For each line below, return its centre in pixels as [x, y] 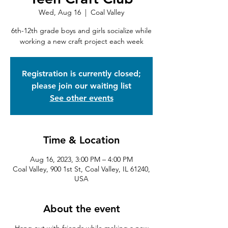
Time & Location [81, 140]
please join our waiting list [81, 86]
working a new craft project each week [81, 41]
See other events [81, 98]
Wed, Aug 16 [60, 12]
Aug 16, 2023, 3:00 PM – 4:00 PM [81, 159]
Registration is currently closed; [81, 74]
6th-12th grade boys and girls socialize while [81, 31]
